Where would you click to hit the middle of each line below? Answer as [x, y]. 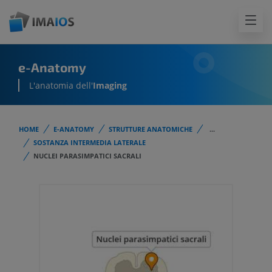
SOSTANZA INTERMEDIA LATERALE [90, 143]
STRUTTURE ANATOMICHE [151, 129]
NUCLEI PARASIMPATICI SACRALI [87, 156]
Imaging [110, 86]
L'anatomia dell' [61, 86]
